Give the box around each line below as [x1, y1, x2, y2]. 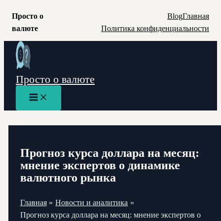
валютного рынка [20, 171, 116, 184]
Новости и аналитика [55, 198, 128, 207]
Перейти [3, 42, 33, 51]
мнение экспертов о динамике [20, 158, 180, 172]
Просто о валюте [16, 73, 95, 85]
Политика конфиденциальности [101, 24, 209, 33]
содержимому [3, 67, 50, 75]
